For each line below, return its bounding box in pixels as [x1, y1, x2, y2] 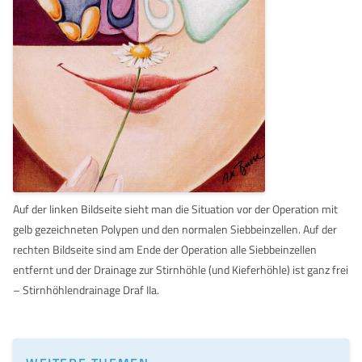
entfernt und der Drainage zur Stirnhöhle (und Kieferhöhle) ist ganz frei [13, 261, 348, 278]
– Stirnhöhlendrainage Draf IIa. [13, 281, 159, 298]
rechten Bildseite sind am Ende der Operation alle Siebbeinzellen [13, 241, 317, 258]
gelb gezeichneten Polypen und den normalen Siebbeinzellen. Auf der [13, 221, 337, 238]
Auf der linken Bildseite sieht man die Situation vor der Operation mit [13, 200, 338, 217]
